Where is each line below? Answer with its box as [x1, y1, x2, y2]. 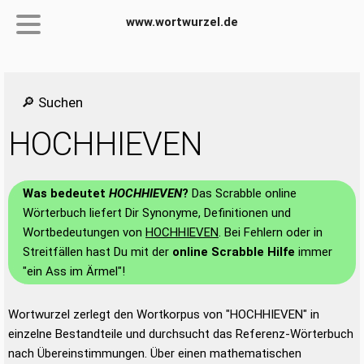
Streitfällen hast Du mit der [23, 245, 172, 259]
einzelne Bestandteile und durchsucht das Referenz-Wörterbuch [8, 327, 353, 341]
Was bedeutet [23, 186, 109, 201]
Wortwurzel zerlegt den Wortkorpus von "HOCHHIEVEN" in [8, 307, 319, 322]
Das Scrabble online [188, 186, 297, 201]
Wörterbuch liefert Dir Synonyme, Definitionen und [23, 206, 291, 220]
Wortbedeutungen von [23, 225, 145, 240]
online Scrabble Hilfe [172, 245, 295, 259]
